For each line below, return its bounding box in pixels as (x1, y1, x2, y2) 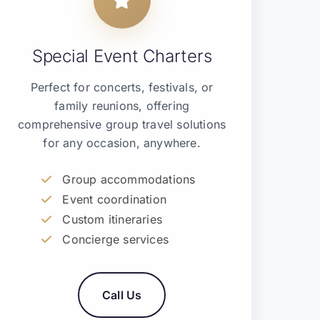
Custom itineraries (62, 212, 162, 226)
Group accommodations (62, 172, 196, 186)
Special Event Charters (31, 46, 212, 66)
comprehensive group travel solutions (18, 117, 226, 131)
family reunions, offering (54, 99, 190, 113)
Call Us (101, 288, 142, 302)
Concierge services (62, 232, 169, 246)
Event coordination (62, 192, 166, 206)
